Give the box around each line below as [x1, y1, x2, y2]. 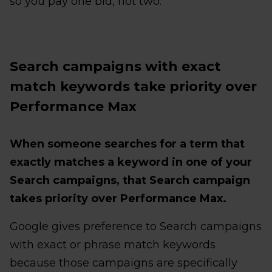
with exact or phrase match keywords [10, 237, 216, 251]
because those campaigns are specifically [10, 256, 237, 270]
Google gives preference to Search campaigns [10, 219, 262, 233]
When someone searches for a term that [10, 137, 245, 151]
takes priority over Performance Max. [10, 191, 226, 205]
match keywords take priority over [10, 78, 257, 95]
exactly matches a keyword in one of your [10, 155, 252, 169]
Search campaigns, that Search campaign [10, 173, 250, 187]
